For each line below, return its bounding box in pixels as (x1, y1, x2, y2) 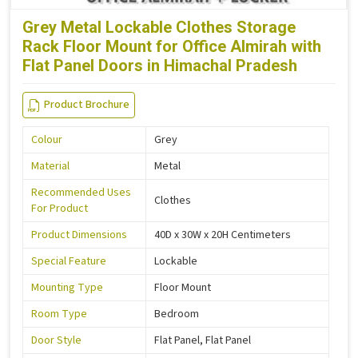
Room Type (31, 306, 87, 323)
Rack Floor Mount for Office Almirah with (22, 37, 321, 56)
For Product (31, 201, 88, 217)
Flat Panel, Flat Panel (154, 332, 251, 349)
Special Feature (31, 253, 106, 270)
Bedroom (154, 306, 199, 323)
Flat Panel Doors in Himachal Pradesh (22, 56, 297, 75)
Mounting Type (31, 280, 103, 296)
